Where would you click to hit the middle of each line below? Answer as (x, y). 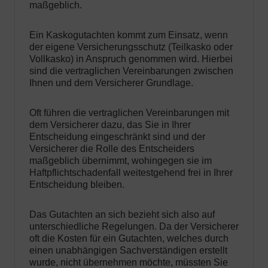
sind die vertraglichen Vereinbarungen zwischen (131, 71)
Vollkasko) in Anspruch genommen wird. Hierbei (131, 59)
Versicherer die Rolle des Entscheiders (112, 149)
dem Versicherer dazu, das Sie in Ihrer (110, 125)
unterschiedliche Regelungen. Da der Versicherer (134, 227)
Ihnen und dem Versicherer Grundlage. (111, 83)
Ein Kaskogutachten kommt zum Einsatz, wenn (129, 35)
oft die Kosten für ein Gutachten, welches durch (129, 239)
